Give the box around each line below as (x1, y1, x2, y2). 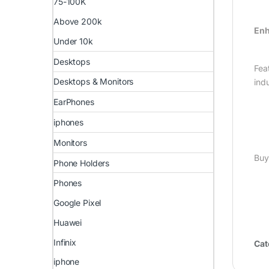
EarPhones (53, 97, 94, 107)
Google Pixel (53, 198, 101, 208)
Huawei (53, 217, 82, 228)
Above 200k (53, 16, 102, 27)
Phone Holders (53, 157, 110, 168)
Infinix (53, 237, 77, 247)
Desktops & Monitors (53, 76, 134, 87)
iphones (53, 116, 84, 127)
